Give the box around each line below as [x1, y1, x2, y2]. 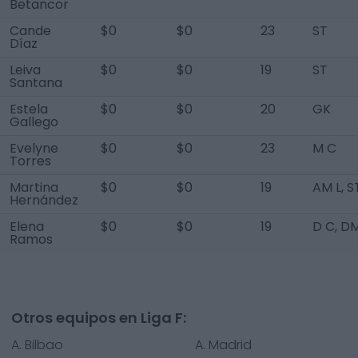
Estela [10, 100, 48, 118]
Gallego [10, 113, 58, 131]
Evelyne [10, 139, 58, 157]
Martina [10, 178, 58, 197]
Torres [10, 152, 51, 170]
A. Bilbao [11, 336, 63, 354]
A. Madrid [195, 336, 252, 354]
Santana [10, 74, 62, 92]
